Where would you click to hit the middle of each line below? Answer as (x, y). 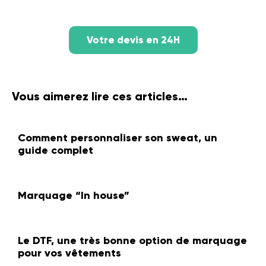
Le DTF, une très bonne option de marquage (132, 240)
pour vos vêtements (69, 253)
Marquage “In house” (74, 195)
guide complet (56, 150)
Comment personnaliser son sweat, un (118, 137)
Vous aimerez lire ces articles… (100, 96)
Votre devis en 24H (133, 40)
